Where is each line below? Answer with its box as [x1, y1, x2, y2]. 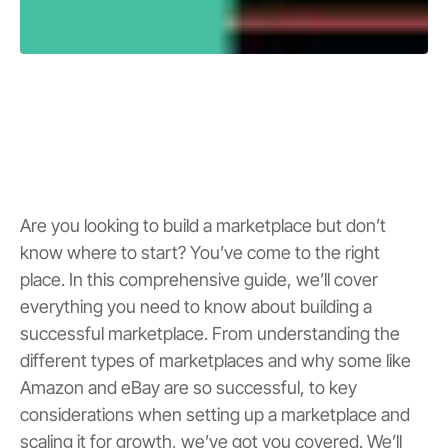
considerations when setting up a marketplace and [20, 404, 410, 426]
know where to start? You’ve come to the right [20, 242, 380, 264]
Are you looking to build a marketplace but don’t [20, 215, 386, 237]
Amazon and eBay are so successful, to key [20, 377, 357, 399]
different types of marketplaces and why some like [20, 350, 411, 372]
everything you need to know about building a [20, 296, 372, 318]
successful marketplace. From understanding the [20, 323, 400, 345]
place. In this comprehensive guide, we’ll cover [20, 269, 378, 291]
